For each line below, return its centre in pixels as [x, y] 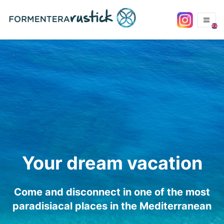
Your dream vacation [112, 163]
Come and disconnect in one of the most [112, 192]
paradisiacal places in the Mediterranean [112, 206]
